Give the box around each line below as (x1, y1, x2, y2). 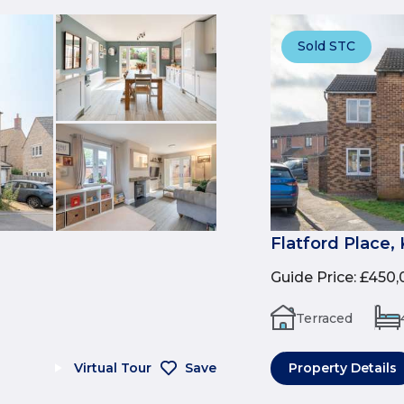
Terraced (296, 309, 353, 326)
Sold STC (298, 38, 355, 55)
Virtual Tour (74, 359, 151, 376)
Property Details (289, 359, 397, 376)
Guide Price (271, 268, 353, 286)
